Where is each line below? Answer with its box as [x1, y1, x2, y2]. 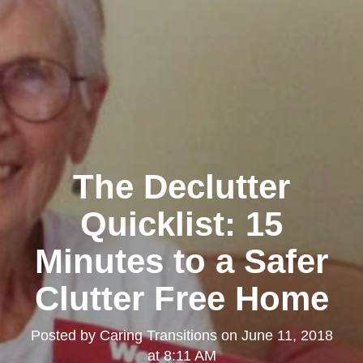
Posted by [30, 327, 100, 344]
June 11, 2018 [241, 327, 333, 344]
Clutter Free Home [34, 279, 329, 318]
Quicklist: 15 [80, 204, 283, 243]
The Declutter [73, 167, 290, 206]
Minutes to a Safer [35, 241, 328, 280]
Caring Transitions [99, 327, 217, 344]
